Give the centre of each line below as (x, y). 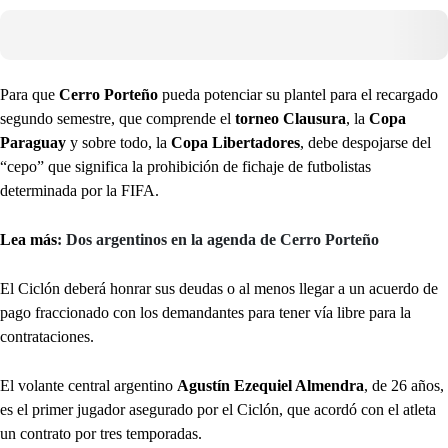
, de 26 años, (404, 385)
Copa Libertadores (235, 142)
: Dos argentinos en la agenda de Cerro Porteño (218, 239)
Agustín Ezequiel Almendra (270, 385)
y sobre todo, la (120, 142)
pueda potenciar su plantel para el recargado (300, 94)
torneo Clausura (290, 118)
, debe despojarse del (365, 142)
